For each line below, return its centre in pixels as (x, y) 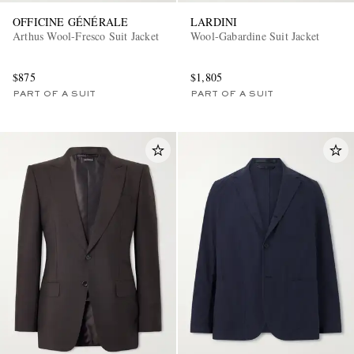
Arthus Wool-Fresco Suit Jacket (86, 36)
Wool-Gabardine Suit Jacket (255, 36)
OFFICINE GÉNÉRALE (71, 22)
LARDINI (214, 22)
